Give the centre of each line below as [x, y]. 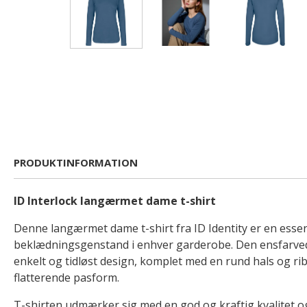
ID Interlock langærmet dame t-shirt [115, 201]
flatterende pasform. [66, 278]
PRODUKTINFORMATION [76, 162]
